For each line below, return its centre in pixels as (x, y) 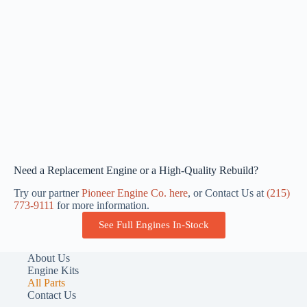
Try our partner (48, 193)
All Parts (46, 282)
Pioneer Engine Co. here (135, 193)
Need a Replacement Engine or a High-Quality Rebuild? (136, 170)
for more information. (102, 205)
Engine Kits (53, 270)
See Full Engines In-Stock (153, 224)
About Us (49, 258)
